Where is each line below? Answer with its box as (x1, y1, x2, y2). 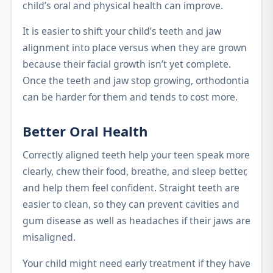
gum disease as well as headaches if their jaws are (23, 214, 250, 228)
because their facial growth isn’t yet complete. (23, 57, 231, 71)
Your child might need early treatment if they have (23, 257, 250, 271)
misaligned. (23, 230, 76, 244)
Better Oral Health (23, 122, 148, 141)
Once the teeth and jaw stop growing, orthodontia (23, 74, 249, 88)
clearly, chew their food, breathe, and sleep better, (23, 165, 247, 179)
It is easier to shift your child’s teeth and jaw (23, 24, 221, 38)
